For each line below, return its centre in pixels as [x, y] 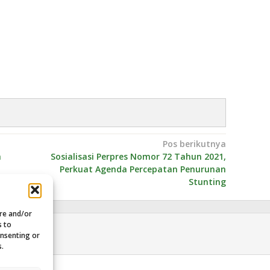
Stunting [207, 181]
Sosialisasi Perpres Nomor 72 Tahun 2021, [138, 156]
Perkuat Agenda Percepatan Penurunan [143, 169]
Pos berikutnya [194, 143]
